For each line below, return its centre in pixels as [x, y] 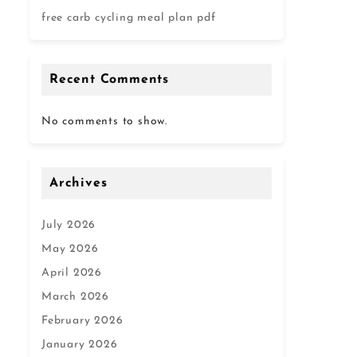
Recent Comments [109, 80]
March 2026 [75, 297]
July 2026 [69, 225]
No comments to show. [104, 122]
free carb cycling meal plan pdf [129, 18]
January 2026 [80, 345]
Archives [78, 183]
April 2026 [72, 273]
